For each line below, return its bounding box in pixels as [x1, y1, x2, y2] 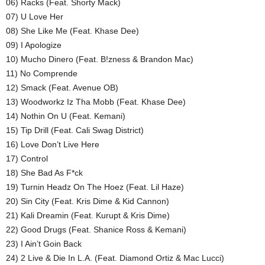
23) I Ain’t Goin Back [6, 239, 82, 249]
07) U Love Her [6, 12, 63, 22]
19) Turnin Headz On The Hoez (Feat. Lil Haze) [6, 182, 184, 192]
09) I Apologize [6, 40, 62, 50]
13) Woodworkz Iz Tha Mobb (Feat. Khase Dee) [6, 97, 186, 107]
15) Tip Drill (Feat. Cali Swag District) [6, 125, 144, 135]
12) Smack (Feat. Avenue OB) [6, 83, 118, 93]
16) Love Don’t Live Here [6, 140, 99, 150]
